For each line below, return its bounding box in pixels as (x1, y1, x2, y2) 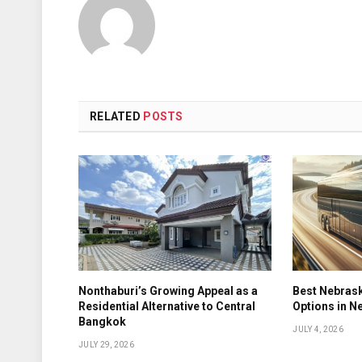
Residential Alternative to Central (78, 299, 255, 313)
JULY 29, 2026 (78, 339, 134, 349)
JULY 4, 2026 (293, 324, 343, 334)
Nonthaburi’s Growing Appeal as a (78, 284, 258, 297)
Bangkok (78, 314, 126, 328)
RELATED (90, 110, 144, 124)
